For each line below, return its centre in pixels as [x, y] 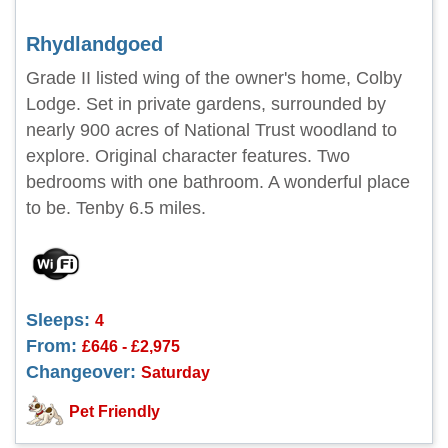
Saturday [175, 372]
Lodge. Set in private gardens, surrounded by [206, 104]
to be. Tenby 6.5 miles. [116, 208]
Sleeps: [58, 320]
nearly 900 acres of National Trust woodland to [211, 130]
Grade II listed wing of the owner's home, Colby [214, 78]
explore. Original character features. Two [188, 156]
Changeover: [81, 372]
